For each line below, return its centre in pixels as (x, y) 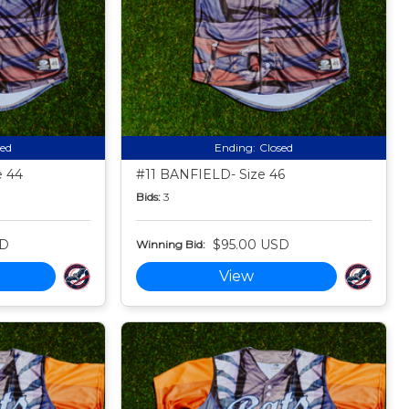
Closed (277, 147)
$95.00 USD (252, 244)
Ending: (236, 147)
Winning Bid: (171, 245)
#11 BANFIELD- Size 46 (211, 174)
